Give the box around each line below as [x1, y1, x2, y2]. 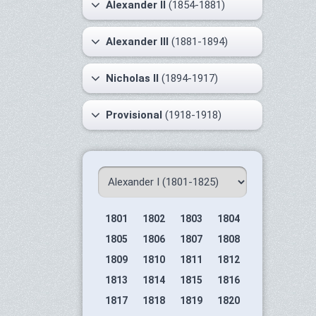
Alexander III [106, 35, 169, 48]
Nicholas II [106, 72, 159, 85]
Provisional [106, 109, 162, 121]
